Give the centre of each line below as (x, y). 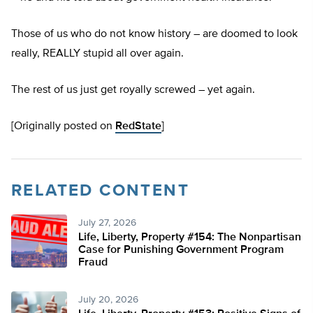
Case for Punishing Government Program (181, 250)
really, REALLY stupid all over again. (97, 54)
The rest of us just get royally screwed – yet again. (133, 90)
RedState (138, 127)
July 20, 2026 (108, 300)
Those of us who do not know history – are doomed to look (154, 35)
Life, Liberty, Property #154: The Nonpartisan (190, 238)
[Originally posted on (63, 127)
